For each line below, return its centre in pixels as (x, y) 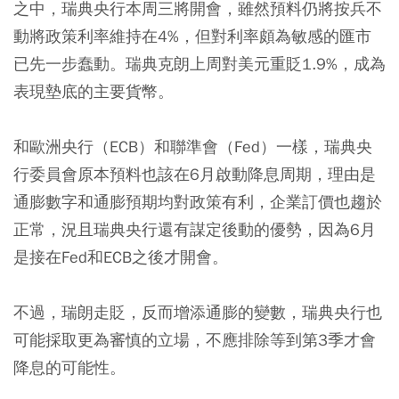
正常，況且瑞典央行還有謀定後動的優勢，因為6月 (195, 229)
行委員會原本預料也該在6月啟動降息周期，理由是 (195, 174)
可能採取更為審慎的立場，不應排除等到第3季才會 (195, 339)
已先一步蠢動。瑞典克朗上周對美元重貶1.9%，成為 (199, 63)
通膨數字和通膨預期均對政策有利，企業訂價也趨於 (198, 201)
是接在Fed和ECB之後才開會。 (121, 256)
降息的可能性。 (69, 367)
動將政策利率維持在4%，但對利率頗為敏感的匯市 (192, 36)
